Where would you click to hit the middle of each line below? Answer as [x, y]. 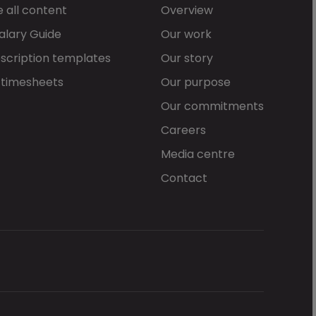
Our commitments [212, 106]
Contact [184, 178]
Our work [186, 34]
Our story [187, 58]
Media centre [197, 154]
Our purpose [195, 82]
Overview [187, 10]
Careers [183, 130]
